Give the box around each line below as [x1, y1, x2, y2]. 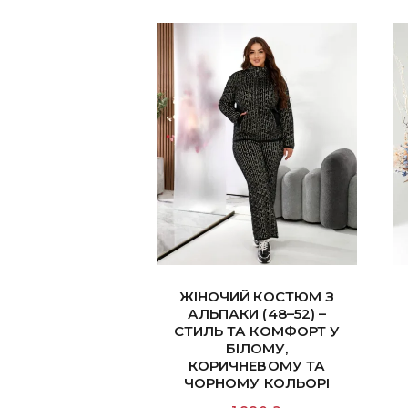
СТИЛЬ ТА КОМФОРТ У [173, 322, 341, 341]
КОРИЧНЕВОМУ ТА [188, 357, 326, 375]
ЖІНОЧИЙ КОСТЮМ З [178, 288, 335, 306]
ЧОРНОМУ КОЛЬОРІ [183, 374, 331, 393]
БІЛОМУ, [225, 340, 289, 358]
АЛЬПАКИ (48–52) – [187, 305, 327, 323]
